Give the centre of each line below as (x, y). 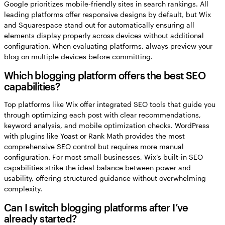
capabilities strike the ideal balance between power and (97, 168)
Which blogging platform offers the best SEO (105, 76)
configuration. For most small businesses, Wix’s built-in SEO (103, 157)
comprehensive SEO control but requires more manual (94, 147)
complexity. (23, 189)
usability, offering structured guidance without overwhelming (105, 178)
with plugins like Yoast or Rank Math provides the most (94, 136)
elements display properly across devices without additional (104, 36)
